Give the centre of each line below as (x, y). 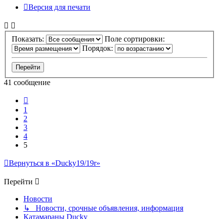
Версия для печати (59, 7)
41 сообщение (27, 83)
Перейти (18, 182)
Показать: (29, 39)
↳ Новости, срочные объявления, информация (103, 208)
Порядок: (99, 48)
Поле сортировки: (136, 39)
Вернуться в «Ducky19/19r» (55, 163)
